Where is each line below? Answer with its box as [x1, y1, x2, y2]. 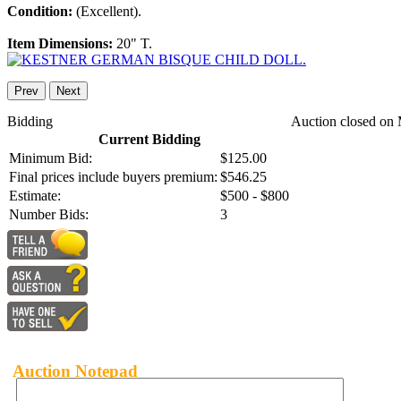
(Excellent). [76, 4, 141, 20]
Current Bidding [98, 132, 200, 148]
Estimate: [9, 188, 61, 204]
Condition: [7, 4, 76, 20]
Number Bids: [9, 207, 89, 223]
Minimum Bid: [9, 150, 92, 166]
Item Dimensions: [7, 36, 116, 52]
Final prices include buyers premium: [9, 169, 218, 185]
